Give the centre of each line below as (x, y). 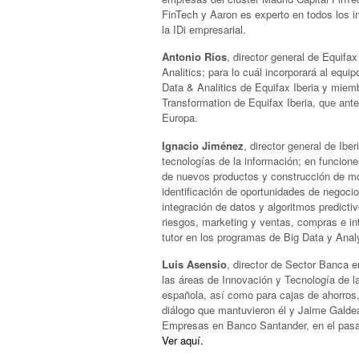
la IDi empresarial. (204, 29)
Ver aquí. (183, 341)
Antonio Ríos (194, 57)
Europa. (180, 118)
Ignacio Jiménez (203, 145)
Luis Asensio (194, 264)
